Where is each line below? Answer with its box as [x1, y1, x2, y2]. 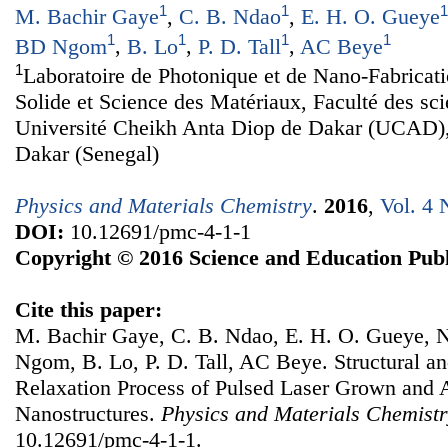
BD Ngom [15, 33, 107, 59]
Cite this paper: [15, 297, 162, 323]
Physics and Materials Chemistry [15, 193, 312, 219]
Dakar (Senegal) [15, 141, 159, 167]
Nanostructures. [15, 401, 161, 427]
